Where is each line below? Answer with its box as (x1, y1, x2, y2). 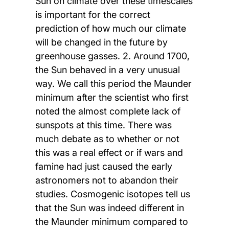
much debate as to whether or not (35, 133, 179, 145)
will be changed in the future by (35, 37, 168, 48)
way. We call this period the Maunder (35, 78, 192, 89)
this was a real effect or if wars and (35, 147, 183, 158)
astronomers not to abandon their (35, 175, 178, 186)
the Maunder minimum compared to (35, 216, 188, 227)
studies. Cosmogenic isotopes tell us (35, 189, 190, 200)
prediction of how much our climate (35, 23, 186, 34)
